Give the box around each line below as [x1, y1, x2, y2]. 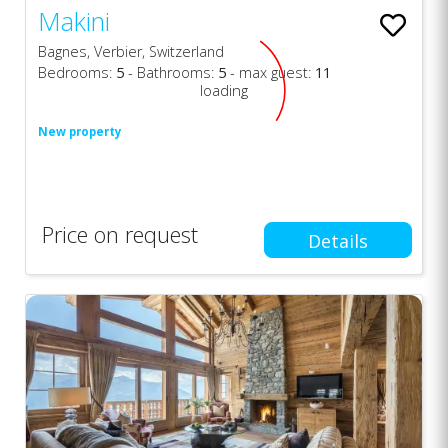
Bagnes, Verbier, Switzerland [38, 41, 224, 61]
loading [200, 80, 248, 101]
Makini [38, 4, 110, 40]
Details [307, 228, 368, 253]
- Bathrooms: [124, 62, 218, 82]
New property [38, 123, 122, 139]
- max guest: [226, 62, 315, 82]
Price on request [42, 218, 198, 249]
